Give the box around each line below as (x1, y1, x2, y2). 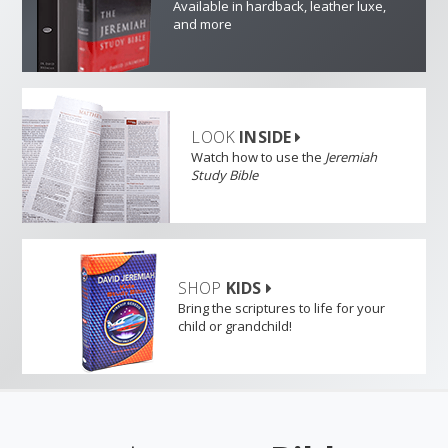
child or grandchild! (177, 316, 292, 335)
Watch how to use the (191, 147, 326, 166)
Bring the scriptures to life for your (177, 298, 385, 317)
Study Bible (191, 165, 259, 184)
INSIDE (239, 125, 296, 148)
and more (172, 14, 232, 33)
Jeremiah (325, 147, 378, 166)
